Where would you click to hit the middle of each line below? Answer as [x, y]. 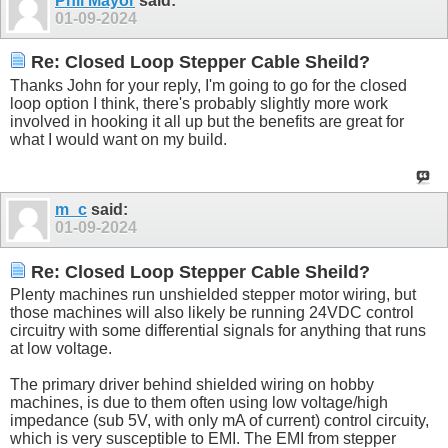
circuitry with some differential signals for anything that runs [218, 331]
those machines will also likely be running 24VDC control [212, 313]
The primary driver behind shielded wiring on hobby [192, 385]
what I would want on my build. [118, 139]
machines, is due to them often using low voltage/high [199, 403]
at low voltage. [61, 349]
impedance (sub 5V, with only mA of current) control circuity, [219, 421]
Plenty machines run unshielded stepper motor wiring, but [213, 295]
